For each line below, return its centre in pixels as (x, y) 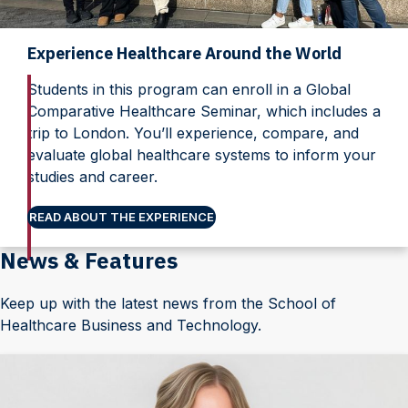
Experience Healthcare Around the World (184, 54)
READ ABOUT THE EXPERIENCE (122, 217)
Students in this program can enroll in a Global (189, 90)
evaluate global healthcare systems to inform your (202, 155)
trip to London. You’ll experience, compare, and (193, 133)
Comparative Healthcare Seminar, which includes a (204, 112)
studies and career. (92, 177)
